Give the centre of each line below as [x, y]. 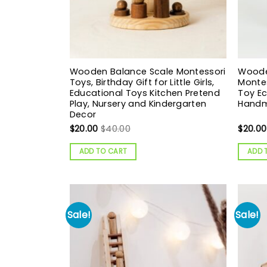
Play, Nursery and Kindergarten [138, 103]
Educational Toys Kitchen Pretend [145, 93]
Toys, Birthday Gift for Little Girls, [142, 82]
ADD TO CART [103, 151]
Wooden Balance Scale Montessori [148, 71]
